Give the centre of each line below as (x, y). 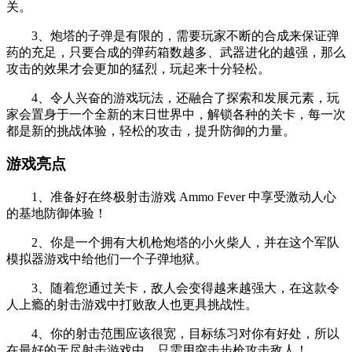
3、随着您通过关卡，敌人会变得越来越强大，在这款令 (173, 288)
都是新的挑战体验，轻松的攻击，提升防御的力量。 (151, 130)
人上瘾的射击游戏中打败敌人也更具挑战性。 (132, 305)
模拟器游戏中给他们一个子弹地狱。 (107, 259)
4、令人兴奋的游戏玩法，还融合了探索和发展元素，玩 (173, 97)
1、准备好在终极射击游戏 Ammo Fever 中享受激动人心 (171, 197)
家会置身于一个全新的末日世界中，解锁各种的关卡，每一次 (176, 114)
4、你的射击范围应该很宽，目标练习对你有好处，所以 (173, 334)
